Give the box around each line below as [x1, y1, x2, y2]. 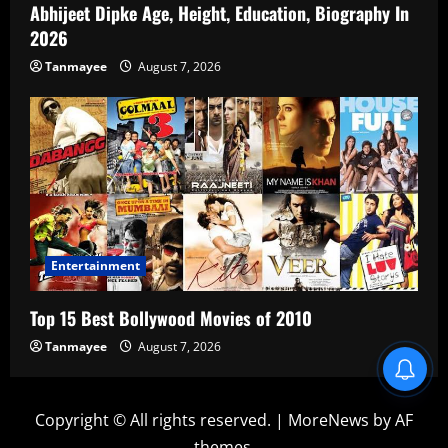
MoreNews [288, 408, 369, 431]
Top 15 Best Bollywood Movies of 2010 [30, 304, 312, 331]
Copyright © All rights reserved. [35, 408, 275, 431]
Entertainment [51, 256, 141, 274]
